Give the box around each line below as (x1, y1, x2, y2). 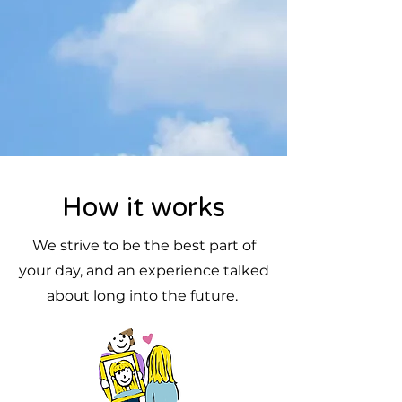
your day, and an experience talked (18, 262, 269, 279)
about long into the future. (46, 287, 241, 304)
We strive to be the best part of (31, 237, 256, 254)
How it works (62, 191, 225, 224)
